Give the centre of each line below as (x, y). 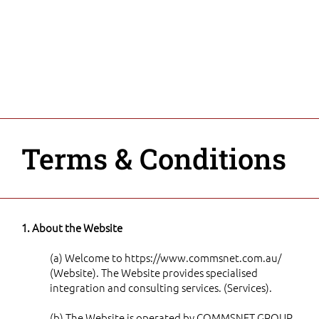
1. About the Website (72, 227)
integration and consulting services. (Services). (161, 287)
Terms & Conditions (154, 158)
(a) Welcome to (87, 257)
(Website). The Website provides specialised (154, 272)
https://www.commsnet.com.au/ (203, 257)
